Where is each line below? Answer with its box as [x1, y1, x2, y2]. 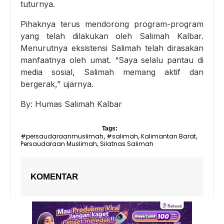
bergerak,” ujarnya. [20, 78, 93, 89]
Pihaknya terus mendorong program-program [20, 18, 203, 29]
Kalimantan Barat [141, 131, 196, 140]
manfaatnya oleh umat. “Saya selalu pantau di [20, 54, 203, 65]
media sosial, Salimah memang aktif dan [20, 66, 203, 77]
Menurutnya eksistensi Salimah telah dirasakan [20, 42, 203, 53]
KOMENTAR [30, 171, 78, 181]
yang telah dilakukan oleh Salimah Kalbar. [20, 30, 203, 41]
